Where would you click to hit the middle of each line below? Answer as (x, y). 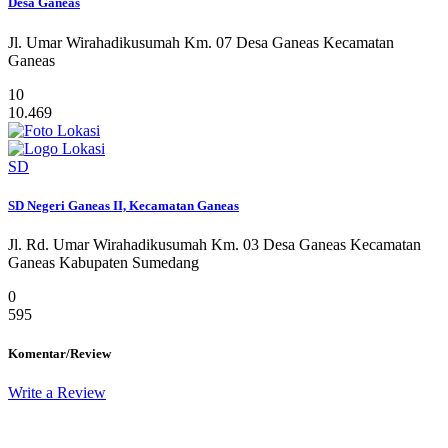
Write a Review (57, 393)
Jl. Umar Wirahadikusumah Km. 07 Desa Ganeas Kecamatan (201, 42)
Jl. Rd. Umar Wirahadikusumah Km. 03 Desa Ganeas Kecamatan (214, 244)
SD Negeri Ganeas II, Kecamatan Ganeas (123, 205)
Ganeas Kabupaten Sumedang (103, 262)
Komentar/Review (59, 354)
